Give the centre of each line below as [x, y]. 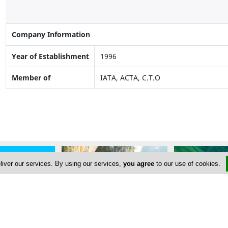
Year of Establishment [50, 56]
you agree [138, 164]
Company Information [51, 35]
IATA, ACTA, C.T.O [130, 78]
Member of [31, 78]
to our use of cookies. [188, 164]
